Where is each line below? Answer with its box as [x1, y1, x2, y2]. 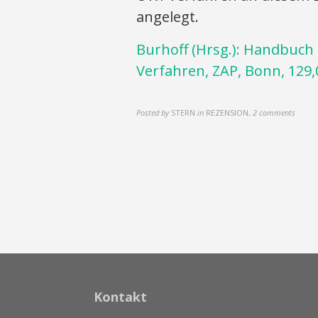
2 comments [253, 106, 295, 118]
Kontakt [94, 287, 147, 305]
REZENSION [206, 106, 248, 118]
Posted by [136, 106, 169, 118]
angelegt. [136, 6, 199, 26]
